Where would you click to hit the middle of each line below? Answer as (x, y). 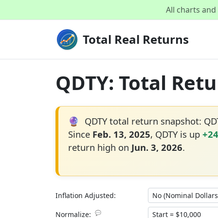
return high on (100, 147)
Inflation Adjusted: (86, 195)
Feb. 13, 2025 (121, 134)
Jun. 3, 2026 (157, 147)
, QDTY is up (176, 134)
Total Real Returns (136, 39)
